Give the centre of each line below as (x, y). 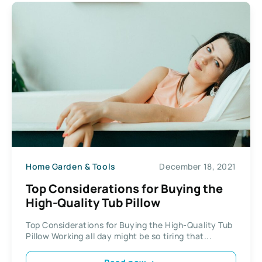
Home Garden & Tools (71, 166)
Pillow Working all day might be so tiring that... (119, 236)
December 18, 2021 (198, 166)
